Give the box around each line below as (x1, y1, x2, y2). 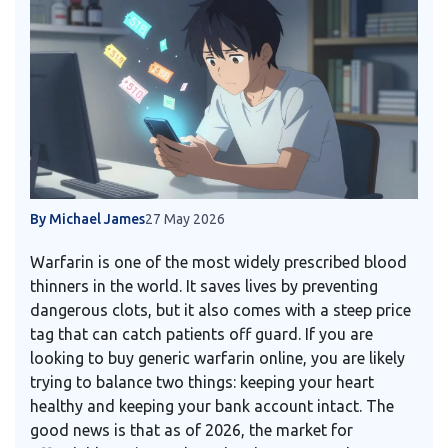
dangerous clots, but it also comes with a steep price (30, 301, 411, 320)
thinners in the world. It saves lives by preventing (30, 277, 378, 296)
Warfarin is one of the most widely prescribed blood (30, 253, 407, 272)
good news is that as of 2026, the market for (30, 421, 353, 440)
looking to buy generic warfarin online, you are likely (30, 349, 405, 368)
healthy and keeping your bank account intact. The (30, 397, 394, 416)
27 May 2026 (145, 211, 225, 228)
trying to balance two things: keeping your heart (30, 373, 374, 392)
